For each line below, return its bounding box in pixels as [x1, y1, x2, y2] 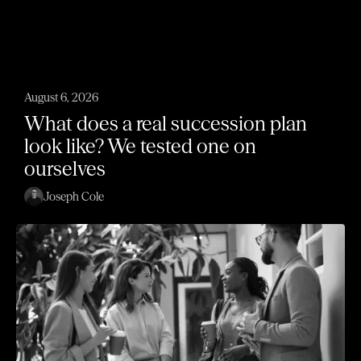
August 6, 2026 [24, 90, 98, 105]
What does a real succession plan [24, 112, 307, 135]
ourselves [24, 157, 106, 180]
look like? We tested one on [24, 135, 256, 158]
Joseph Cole [44, 189, 104, 204]
